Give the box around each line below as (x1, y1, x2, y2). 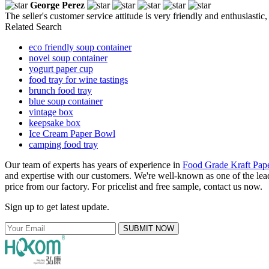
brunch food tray (29, 85, 92, 95)
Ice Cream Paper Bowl (29, 128, 115, 139)
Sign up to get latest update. (5, 201, 109, 212)
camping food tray (29, 139, 98, 150)
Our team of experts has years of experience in (5, 159, 183, 170)
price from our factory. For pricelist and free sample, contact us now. (5, 181, 262, 192)
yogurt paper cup (29, 63, 93, 74)
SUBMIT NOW (123, 223, 174, 233)
